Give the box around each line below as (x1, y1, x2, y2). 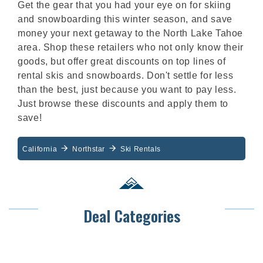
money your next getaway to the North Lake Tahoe (18, 28, 244, 39)
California (22, 145, 58, 154)
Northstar (72, 145, 106, 154)
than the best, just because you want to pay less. (18, 85, 237, 95)
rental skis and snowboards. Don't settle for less (18, 70, 234, 81)
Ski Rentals (120, 145, 161, 154)
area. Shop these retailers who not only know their (18, 42, 244, 53)
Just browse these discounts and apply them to (18, 99, 228, 109)
